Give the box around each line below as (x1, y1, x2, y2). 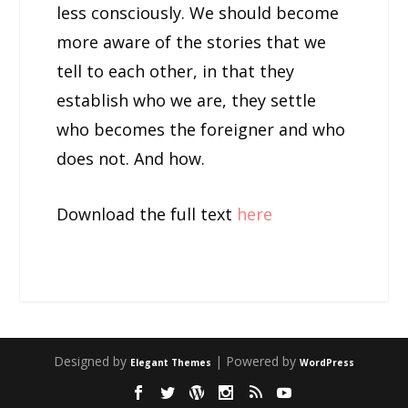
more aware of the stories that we (56, 31, 327, 54)
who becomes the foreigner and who (56, 118, 346, 141)
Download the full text (56, 203, 238, 226)
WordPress (300, 356, 354, 370)
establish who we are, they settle (56, 89, 317, 112)
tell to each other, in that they (56, 60, 295, 83)
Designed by (54, 352, 130, 371)
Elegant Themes (130, 356, 211, 370)
